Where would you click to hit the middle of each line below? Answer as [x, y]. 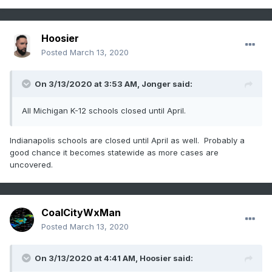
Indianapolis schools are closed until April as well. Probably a [127, 141]
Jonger [156, 84]
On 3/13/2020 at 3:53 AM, [88, 84]
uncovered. [31, 165]
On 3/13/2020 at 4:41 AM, [87, 258]
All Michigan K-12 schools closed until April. [104, 111]
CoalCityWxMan [81, 213]
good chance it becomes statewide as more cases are [114, 153]
